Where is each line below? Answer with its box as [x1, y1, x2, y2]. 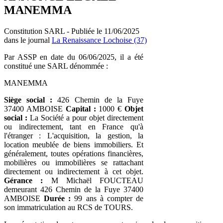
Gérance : [4, 176, 43, 185]
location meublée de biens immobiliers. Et [4, 140, 143, 149]
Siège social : [4, 95, 53, 104]
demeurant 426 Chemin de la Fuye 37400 [4, 185, 143, 194]
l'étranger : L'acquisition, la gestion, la [4, 131, 143, 140]
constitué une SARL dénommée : [4, 61, 108, 70]
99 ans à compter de [71, 194, 144, 203]
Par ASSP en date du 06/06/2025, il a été [4, 52, 143, 61]
